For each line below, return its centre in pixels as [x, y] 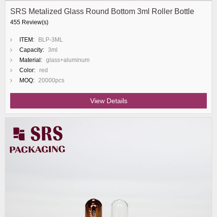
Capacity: [32, 50]
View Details [108, 101]
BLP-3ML [51, 40]
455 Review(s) [29, 22]
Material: [31, 60]
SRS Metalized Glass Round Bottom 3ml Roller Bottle [102, 11]
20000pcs [51, 80]
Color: [27, 70]
